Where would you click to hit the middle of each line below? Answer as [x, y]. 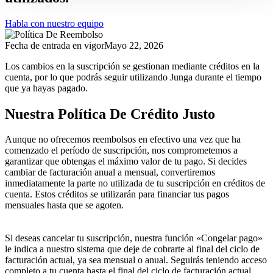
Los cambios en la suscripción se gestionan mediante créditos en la [132, 66]
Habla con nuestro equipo [54, 23]
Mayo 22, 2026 [134, 45]
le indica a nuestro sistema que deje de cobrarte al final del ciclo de [132, 249]
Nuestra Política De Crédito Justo [110, 114]
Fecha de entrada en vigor [55, 45]
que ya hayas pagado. [46, 88]
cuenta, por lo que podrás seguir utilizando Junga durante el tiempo [133, 77]
